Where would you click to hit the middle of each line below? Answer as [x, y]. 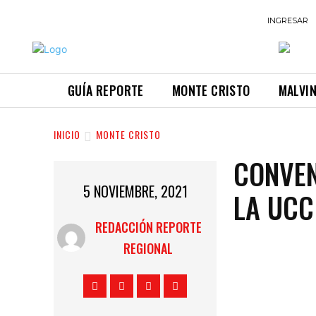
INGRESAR [288, 20]
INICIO [67, 135]
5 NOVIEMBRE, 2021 [135, 192]
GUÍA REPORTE [106, 90]
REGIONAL [148, 248]
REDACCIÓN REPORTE [148, 227]
